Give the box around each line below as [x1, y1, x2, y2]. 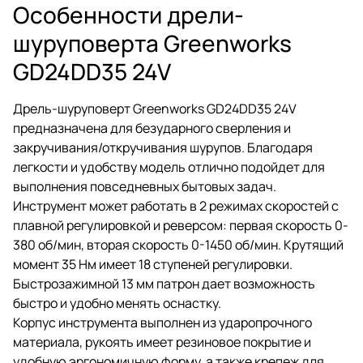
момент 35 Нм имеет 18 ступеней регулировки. [13, 254, 293, 273]
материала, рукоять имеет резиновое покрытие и [13, 332, 311, 351]
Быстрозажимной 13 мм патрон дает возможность [13, 274, 315, 293]
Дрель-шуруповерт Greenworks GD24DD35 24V [13, 99, 297, 117]
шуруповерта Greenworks [13, 27, 292, 58]
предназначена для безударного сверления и [13, 118, 291, 137]
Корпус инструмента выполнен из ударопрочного [13, 313, 312, 331]
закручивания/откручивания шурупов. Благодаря [13, 138, 313, 156]
